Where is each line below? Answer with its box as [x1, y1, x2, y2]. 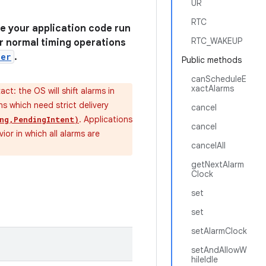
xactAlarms [191, 83, 234, 94]
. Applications [79, 114, 132, 125]
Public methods [182, 55, 242, 65]
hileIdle [191, 254, 218, 265]
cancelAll [191, 140, 226, 151]
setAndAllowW [191, 245, 247, 255]
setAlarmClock [191, 226, 247, 236]
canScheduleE [191, 74, 246, 84]
